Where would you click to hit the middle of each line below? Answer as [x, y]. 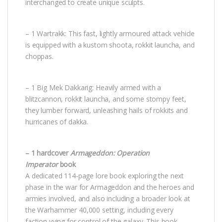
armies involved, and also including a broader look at [108, 198]
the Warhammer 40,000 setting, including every [99, 210]
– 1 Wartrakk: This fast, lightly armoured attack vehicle [110, 33]
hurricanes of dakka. [57, 121]
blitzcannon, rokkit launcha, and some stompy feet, [106, 99]
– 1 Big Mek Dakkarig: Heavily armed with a [93, 87]
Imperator [42, 164]
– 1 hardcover [48, 153]
